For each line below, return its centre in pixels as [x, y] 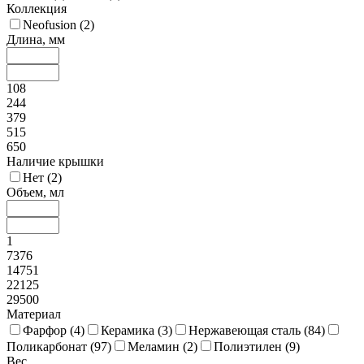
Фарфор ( [48, 331]
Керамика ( [131, 331]
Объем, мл [35, 193]
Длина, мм [36, 40]
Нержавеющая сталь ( [248, 331]
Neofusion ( [53, 25]
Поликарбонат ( [50, 347]
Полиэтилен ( [251, 347]
